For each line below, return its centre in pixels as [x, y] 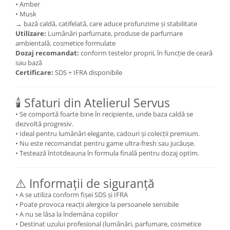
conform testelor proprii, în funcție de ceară [146, 53]
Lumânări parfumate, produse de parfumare [114, 33]
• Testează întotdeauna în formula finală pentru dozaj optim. [107, 153]
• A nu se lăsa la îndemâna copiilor [67, 214]
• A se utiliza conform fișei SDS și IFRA [72, 195]
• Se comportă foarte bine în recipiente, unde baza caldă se [104, 114]
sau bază [29, 63]
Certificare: [34, 72]
